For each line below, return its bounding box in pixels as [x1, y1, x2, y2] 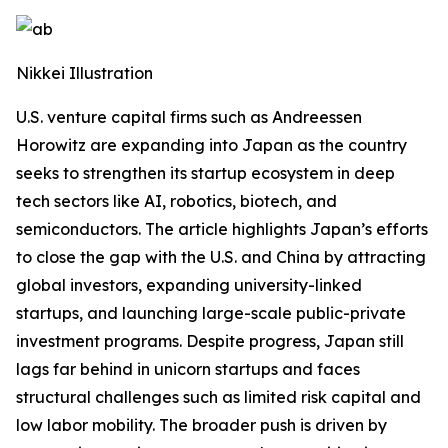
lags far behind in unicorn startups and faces [16, 359, 360, 379]
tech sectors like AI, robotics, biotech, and [16, 191, 337, 211]
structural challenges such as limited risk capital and [16, 387, 421, 407]
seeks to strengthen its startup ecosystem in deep [16, 163, 395, 183]
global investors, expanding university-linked [16, 275, 362, 295]
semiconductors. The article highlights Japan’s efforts [16, 219, 428, 239]
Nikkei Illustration [16, 63, 153, 83]
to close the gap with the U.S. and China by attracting [16, 247, 426, 267]
